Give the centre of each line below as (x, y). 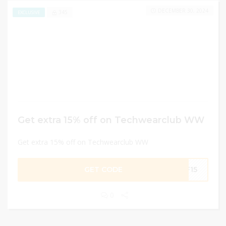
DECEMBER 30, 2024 (183, 11)
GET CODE (104, 169)
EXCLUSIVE (29, 12)
